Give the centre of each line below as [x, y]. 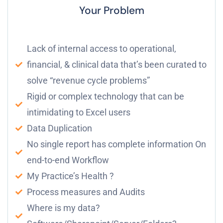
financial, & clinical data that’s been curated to [116, 64]
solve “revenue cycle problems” [88, 80]
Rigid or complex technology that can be [105, 96]
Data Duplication [59, 128]
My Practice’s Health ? [70, 176]
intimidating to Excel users [78, 112]
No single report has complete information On [116, 144]
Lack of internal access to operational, [101, 48]
